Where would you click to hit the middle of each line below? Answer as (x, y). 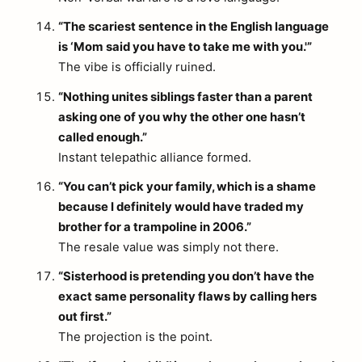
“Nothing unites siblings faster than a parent (185, 97)
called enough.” (103, 137)
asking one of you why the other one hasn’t (182, 117)
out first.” (85, 316)
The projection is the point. (135, 337)
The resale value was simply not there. (168, 247)
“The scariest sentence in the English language (194, 27)
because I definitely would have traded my (181, 206)
